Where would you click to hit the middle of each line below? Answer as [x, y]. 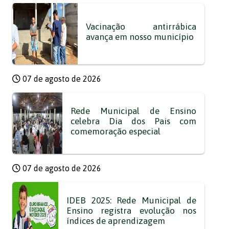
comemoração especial [116, 131]
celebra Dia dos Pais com [133, 121]
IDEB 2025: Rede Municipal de [131, 200]
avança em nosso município [140, 37]
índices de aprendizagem [116, 221]
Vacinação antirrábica [141, 27]
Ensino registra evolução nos [131, 211]
